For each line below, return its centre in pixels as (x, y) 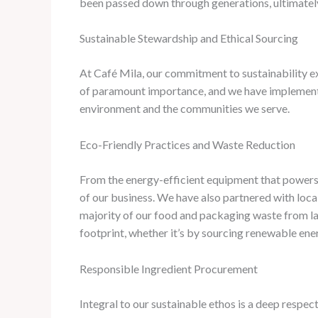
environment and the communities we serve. (185, 109)
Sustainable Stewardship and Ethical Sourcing (189, 38)
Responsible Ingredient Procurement (169, 268)
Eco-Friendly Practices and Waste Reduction (187, 144)
